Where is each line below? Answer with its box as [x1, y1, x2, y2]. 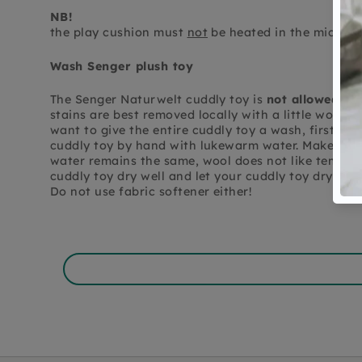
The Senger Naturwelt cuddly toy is [50, 91, 263, 107]
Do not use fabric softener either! [50, 183, 252, 199]
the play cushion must [50, 25, 187, 40]
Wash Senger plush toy [50, 58, 194, 74]
